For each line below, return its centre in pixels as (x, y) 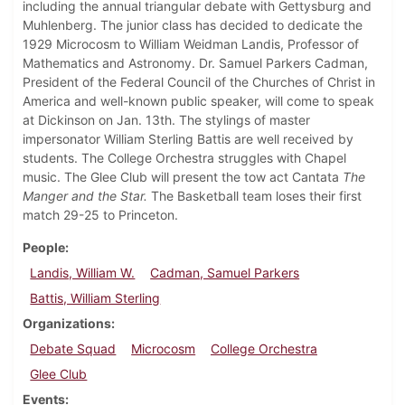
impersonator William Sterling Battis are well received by (188, 139)
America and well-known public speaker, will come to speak (198, 101)
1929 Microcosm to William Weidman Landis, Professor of (191, 44)
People (44, 248)
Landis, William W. (83, 273)
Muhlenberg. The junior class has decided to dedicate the (193, 25)
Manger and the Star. (87, 196)
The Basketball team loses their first (256, 196)
